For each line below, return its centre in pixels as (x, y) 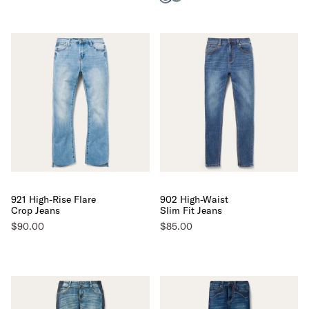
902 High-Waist (194, 199)
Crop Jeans (36, 210)
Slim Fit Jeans (191, 210)
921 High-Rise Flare (53, 199)
